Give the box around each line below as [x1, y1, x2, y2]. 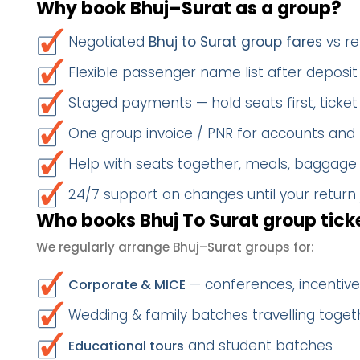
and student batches [184, 336, 333, 355]
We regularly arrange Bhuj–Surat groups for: [36, 239, 314, 256]
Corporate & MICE [68, 276, 186, 294]
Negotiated [68, 32, 149, 51]
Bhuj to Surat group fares [149, 32, 322, 51]
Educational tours [68, 337, 184, 355]
